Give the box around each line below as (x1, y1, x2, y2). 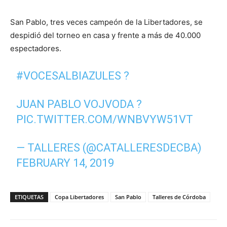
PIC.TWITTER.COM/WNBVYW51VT (16, 113, 194, 126)
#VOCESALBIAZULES (16, 69, 122, 82)
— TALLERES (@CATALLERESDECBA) (16, 141, 202, 154)
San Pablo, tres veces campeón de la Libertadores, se (10, 17, 203, 27)
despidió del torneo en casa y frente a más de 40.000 (10, 30, 201, 40)
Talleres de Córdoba (153, 193, 206, 201)
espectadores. (10, 44, 61, 53)
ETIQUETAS (15, 193, 44, 201)
